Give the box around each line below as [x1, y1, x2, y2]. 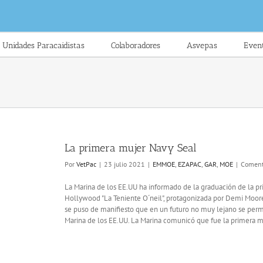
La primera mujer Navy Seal [65, 141, 197, 154]
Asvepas [186, 40, 217, 50]
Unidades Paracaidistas [2, 40, 85, 50]
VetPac [76, 160, 96, 168]
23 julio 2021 [104, 160, 145, 168]
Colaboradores [110, 40, 160, 50]
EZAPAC [178, 160, 201, 168]
